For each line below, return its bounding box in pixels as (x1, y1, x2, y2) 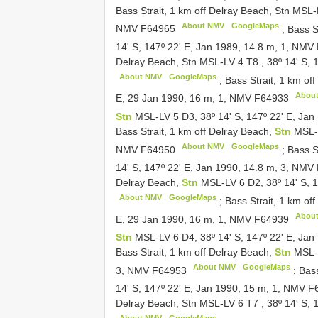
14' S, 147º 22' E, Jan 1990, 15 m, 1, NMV (116, 283, 308, 295)
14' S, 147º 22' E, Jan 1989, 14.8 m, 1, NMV (116, 40, 317, 53)
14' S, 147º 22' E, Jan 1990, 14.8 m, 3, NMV (116, 162, 317, 174)
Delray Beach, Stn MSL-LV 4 (116, 55, 246, 67)
